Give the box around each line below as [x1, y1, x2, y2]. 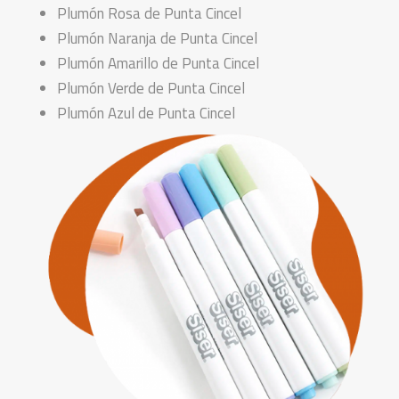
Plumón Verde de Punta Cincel [57, 77, 245, 101]
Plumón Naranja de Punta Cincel [57, 27, 257, 51]
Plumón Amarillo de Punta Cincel [57, 52, 259, 76]
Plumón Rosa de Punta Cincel [57, 2, 241, 26]
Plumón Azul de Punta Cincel [57, 102, 235, 126]
